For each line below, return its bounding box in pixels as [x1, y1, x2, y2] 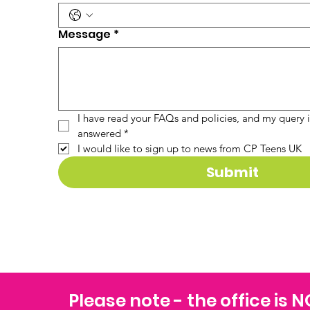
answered [77, 127, 121, 140]
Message [58, 26, 111, 42]
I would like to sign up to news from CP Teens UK [77, 142, 302, 155]
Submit [206, 163, 259, 182]
